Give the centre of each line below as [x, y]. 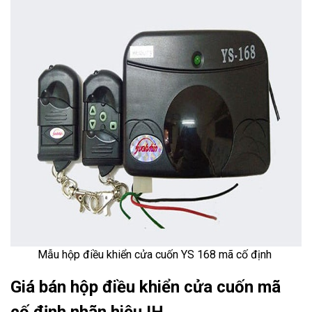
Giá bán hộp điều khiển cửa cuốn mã [146, 287]
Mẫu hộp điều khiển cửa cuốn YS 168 [127, 255]
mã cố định [245, 255]
